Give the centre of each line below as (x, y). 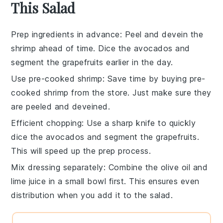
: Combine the (132, 167)
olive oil (175, 167)
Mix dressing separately (57, 167)
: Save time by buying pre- (154, 78)
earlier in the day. (138, 62)
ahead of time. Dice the (85, 48)
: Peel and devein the (162, 34)
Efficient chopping (47, 123)
